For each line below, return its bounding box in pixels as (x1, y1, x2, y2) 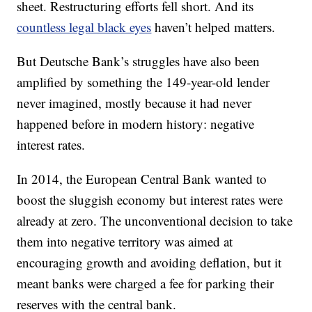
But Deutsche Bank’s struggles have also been (17, 52, 260, 70)
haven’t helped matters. (151, 18, 276, 36)
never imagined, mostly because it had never (17, 94, 252, 111)
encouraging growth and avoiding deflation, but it (17, 253, 282, 271)
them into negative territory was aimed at (17, 233, 233, 250)
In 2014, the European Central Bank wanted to (17, 170, 267, 187)
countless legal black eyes (17, 18, 152, 36)
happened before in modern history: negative (17, 115, 255, 132)
